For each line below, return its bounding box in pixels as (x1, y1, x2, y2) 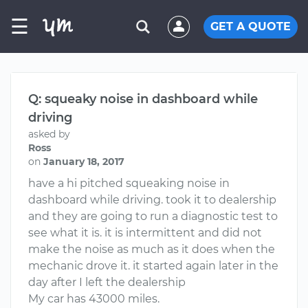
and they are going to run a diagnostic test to (28, 210, 278, 223)
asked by (28, 128, 70, 140)
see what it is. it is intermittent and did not (28, 226, 262, 239)
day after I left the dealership (28, 276, 186, 289)
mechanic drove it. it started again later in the (28, 259, 278, 272)
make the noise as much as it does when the (28, 243, 275, 256)
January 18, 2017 (43, 155, 124, 168)
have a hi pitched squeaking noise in (28, 177, 230, 190)
